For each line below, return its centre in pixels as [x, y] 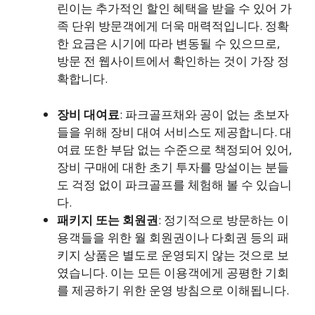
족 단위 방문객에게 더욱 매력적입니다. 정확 [173, 26]
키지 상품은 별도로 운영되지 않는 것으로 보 [173, 255]
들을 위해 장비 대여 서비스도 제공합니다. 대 [174, 131]
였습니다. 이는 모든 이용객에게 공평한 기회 [173, 272]
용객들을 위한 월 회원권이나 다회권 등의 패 [173, 237]
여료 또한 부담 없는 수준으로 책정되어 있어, [174, 149]
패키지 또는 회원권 [108, 219]
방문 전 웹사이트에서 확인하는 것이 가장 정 [173, 61]
